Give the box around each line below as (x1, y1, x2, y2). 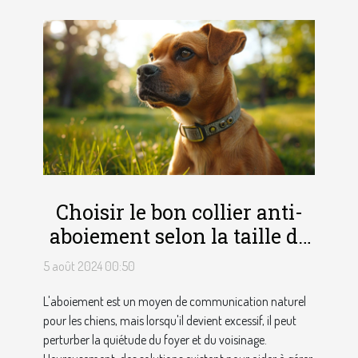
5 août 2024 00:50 (43, 257, 135, 274)
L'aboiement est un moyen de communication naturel (43, 292, 306, 309)
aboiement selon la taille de (50, 222, 308, 249)
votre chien (124, 246, 234, 273)
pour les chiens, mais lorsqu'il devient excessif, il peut (43, 312, 296, 328)
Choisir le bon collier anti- (55, 198, 303, 225)
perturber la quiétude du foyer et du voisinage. (43, 331, 267, 348)
